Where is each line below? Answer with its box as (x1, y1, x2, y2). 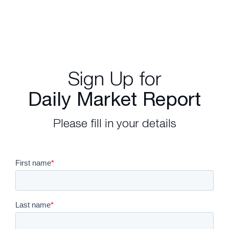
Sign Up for (67, 66, 162, 90)
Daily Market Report (28, 87, 201, 110)
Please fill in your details (53, 116, 176, 130)
